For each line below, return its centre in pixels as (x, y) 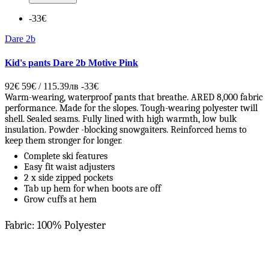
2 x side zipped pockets (68, 178)
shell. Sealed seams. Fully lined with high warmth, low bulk (121, 119)
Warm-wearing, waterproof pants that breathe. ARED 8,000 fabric (134, 97)
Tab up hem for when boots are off (92, 189)
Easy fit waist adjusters (69, 167)
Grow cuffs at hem (60, 199)
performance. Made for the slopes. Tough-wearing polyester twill (131, 108)
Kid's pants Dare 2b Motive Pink (71, 62)
